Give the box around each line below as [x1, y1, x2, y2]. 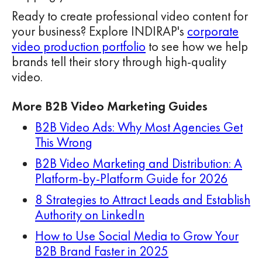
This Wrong [35, 133, 92, 151]
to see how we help [146, 37, 248, 55]
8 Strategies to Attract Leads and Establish [35, 191, 250, 208]
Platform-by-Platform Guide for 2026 [35, 170, 228, 187]
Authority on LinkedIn [35, 206, 144, 223]
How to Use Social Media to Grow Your [35, 227, 239, 244]
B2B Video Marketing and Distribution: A [35, 154, 242, 172]
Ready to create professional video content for [12, 7, 248, 25]
